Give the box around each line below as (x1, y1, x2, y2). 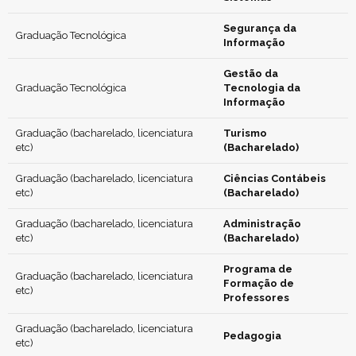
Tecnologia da (223, 82, 300, 94)
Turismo (223, 127, 267, 139)
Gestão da (223, 68, 278, 79)
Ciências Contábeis (223, 172, 326, 184)
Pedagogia (223, 330, 281, 342)
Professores (223, 292, 289, 304)
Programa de (223, 263, 292, 275)
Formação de (223, 277, 294, 289)
